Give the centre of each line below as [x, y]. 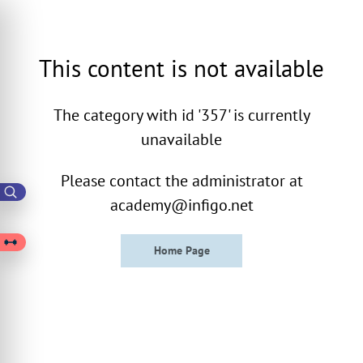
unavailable [181, 139]
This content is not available [181, 68]
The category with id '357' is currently [181, 115]
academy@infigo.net [181, 205]
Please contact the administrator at [181, 180]
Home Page [181, 251]
